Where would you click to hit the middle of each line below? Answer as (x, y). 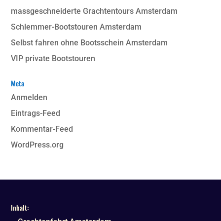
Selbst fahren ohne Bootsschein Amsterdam (90, 43)
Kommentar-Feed (42, 129)
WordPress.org (37, 145)
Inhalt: (20, 207)
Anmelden (29, 98)
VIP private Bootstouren (53, 59)
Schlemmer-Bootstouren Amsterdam (76, 27)
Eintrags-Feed (36, 113)
